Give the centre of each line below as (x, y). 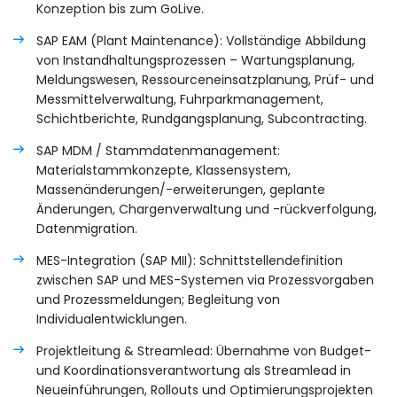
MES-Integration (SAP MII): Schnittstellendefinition (190, 261)
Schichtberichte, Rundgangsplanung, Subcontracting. (202, 119)
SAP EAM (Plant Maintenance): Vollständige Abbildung (201, 41)
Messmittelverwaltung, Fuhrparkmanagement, (180, 100)
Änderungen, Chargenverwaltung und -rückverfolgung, (206, 210)
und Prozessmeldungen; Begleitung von (158, 300)
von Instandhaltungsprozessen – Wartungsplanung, (195, 61)
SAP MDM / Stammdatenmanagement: (158, 151)
